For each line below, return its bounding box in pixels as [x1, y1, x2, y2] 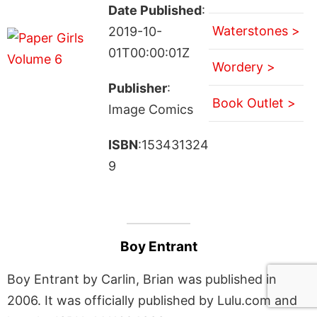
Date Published [108, 2, 202, 18]
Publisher [108, 80, 167, 96]
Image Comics [108, 101, 193, 117]
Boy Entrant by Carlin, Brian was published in [7, 271, 277, 287]
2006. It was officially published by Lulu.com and [7, 292, 297, 308]
